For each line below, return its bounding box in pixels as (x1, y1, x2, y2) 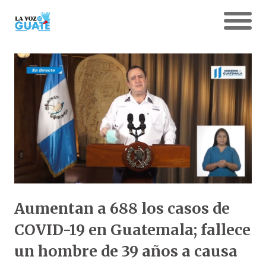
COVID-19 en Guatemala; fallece (14, 220, 251, 240)
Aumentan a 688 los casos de (14, 199, 230, 218)
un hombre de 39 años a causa (14, 242, 237, 261)
